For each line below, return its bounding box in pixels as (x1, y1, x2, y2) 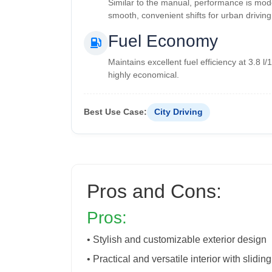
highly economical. (108, 69, 179, 80)
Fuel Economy (108, 31, 218, 50)
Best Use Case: (84, 107, 147, 117)
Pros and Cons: (87, 180, 222, 202)
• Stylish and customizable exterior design (87, 234, 267, 245)
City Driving (154, 107, 203, 117)
